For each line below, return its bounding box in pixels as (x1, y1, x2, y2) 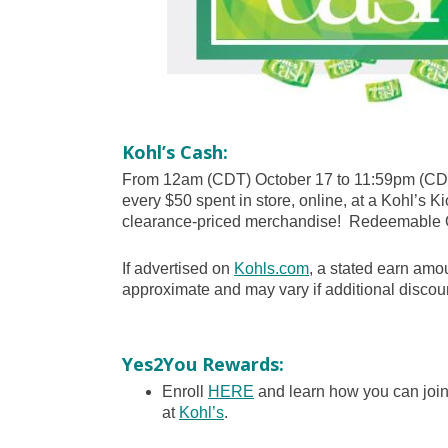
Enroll (162, 383, 208, 401)
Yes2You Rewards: (122, 352, 284, 377)
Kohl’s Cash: (122, 140, 228, 165)
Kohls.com (234, 260, 309, 278)
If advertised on (122, 260, 234, 278)
